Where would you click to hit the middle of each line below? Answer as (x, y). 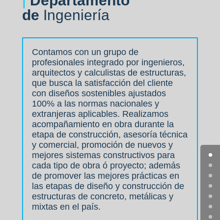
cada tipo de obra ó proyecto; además (106, 166)
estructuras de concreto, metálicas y (102, 197)
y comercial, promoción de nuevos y (102, 145)
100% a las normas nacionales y (95, 104)
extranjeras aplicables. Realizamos (100, 114)
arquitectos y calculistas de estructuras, (109, 73)
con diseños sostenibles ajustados (99, 94)
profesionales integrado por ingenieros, (108, 63)
